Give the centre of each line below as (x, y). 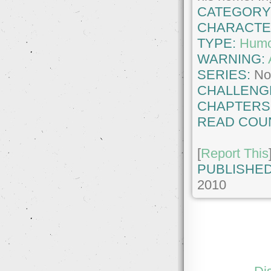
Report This (235, 153)
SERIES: (224, 74)
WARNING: (233, 59)
